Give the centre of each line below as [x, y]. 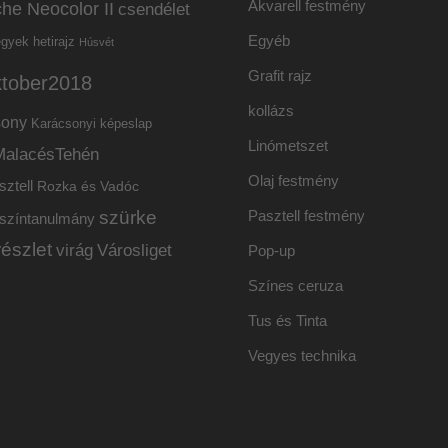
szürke [128, 218]
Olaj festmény [294, 181]
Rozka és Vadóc [88, 186]
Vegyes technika [302, 356]
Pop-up [272, 251]
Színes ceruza [296, 286]
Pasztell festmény [307, 216]
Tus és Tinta [288, 321]
